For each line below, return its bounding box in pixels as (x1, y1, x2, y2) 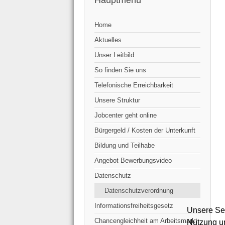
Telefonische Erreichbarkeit (94, 81, 173, 89)
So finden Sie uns (94, 66, 146, 74)
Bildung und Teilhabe (94, 142, 155, 150)
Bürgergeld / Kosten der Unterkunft (94, 127, 195, 135)
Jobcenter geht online (94, 111, 157, 120)
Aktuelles (94, 36, 122, 44)
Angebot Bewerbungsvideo (94, 157, 172, 165)
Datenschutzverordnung (104, 187, 173, 195)
